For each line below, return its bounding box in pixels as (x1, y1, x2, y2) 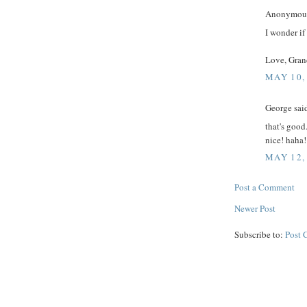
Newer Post (234, 202, 275, 215)
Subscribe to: (234, 228, 285, 241)
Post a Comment (234, 181, 295, 194)
